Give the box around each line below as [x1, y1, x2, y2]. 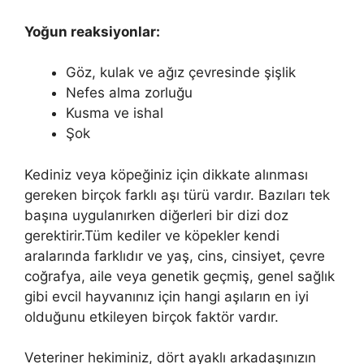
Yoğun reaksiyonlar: [24, 23, 160, 40]
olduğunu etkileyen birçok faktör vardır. [24, 308, 279, 325]
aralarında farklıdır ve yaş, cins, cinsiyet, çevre [24, 247, 325, 264]
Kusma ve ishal [66, 105, 163, 122]
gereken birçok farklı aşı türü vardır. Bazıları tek [24, 186, 330, 203]
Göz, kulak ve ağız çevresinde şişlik [66, 64, 296, 81]
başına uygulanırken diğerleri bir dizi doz [24, 206, 288, 223]
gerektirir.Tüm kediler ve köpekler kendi [24, 227, 279, 244]
